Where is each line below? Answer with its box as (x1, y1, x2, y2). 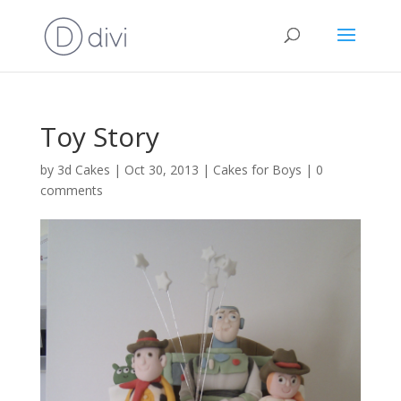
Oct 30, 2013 (124, 161, 199, 178)
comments (39, 182, 103, 199)
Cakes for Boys (212, 161, 302, 178)
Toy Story (39, 118, 159, 155)
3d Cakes (56, 161, 110, 178)
